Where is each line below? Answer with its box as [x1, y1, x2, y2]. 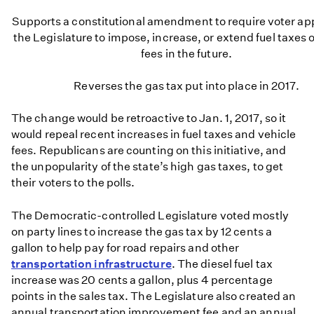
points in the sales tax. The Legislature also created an [11, 289, 296, 303]
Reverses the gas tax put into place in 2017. [74, 79, 299, 93]
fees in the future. [141, 47, 232, 61]
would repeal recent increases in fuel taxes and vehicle [11, 128, 296, 142]
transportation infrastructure [11, 257, 172, 271]
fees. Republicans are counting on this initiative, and [11, 144, 287, 158]
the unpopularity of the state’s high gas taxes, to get [11, 160, 284, 174]
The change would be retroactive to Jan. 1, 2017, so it [11, 111, 287, 125]
